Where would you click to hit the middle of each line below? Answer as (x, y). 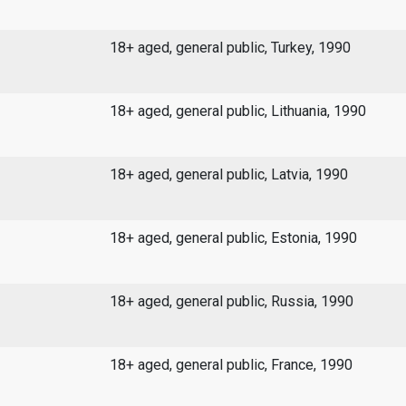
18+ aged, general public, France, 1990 (231, 365)
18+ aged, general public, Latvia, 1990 (228, 175)
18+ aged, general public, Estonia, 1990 (233, 238)
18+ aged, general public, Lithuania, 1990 (237, 111)
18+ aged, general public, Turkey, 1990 (230, 48)
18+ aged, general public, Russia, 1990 (231, 302)
